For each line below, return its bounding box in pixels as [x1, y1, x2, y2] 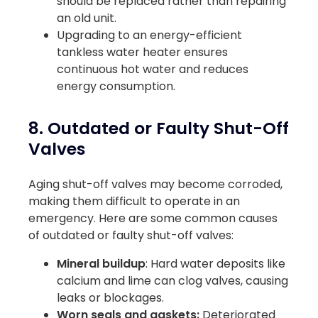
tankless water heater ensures [57, 43, 228, 60]
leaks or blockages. [57, 289, 164, 306]
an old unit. [57, 9, 116, 26]
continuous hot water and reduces [57, 60, 248, 77]
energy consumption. [57, 77, 175, 94]
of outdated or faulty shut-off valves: [28, 226, 234, 243]
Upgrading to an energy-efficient [57, 26, 242, 43]
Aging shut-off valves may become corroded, [28, 175, 283, 192]
